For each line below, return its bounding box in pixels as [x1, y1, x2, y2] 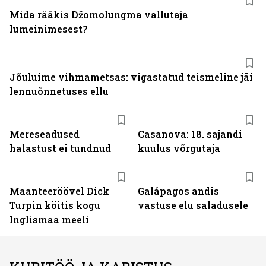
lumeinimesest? [9, 23, 87, 35]
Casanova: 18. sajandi [138, 128, 242, 140]
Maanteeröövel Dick [9, 185, 109, 197]
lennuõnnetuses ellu [9, 85, 109, 97]
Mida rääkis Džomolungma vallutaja [9, 8, 188, 21]
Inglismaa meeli [9, 213, 89, 226]
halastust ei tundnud [9, 142, 111, 154]
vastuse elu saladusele [138, 199, 248, 211]
